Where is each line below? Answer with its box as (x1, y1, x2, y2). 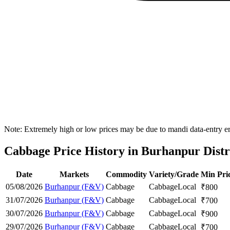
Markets (60, 169, 89, 179)
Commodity (106, 169, 147, 179)
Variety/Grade (149, 169, 199, 179)
